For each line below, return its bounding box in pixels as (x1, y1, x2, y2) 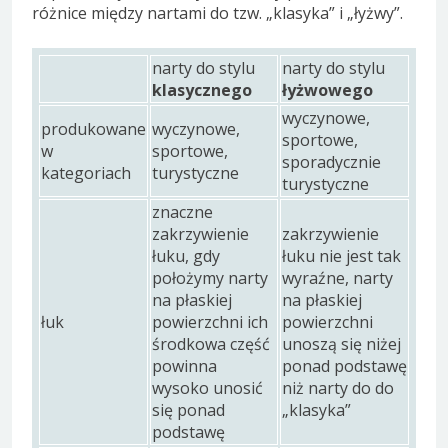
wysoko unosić (152, 377, 263, 400)
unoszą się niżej (282, 333, 401, 356)
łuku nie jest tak (282, 245, 401, 268)
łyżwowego (282, 79, 373, 102)
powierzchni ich (152, 311, 268, 334)
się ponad (152, 399, 225, 422)
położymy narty (152, 267, 268, 290)
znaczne (152, 201, 213, 224)
